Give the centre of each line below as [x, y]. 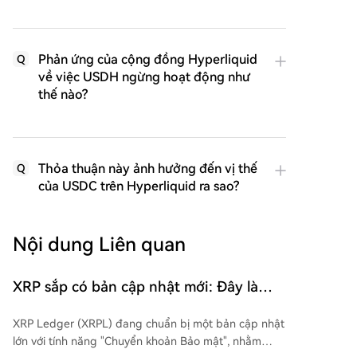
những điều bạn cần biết [95, 308]
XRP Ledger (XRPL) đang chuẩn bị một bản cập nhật [149, 324]
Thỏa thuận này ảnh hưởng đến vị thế [148, 169]
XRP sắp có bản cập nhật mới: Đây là [135, 287]
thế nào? [63, 95]
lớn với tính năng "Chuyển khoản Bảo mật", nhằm [137, 341]
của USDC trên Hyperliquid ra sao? [139, 186]
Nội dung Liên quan [99, 245]
